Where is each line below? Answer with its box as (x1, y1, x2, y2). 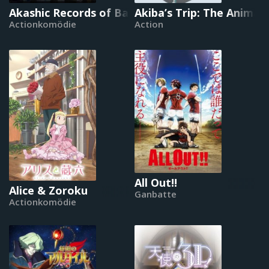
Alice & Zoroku (9, 183, 88, 198)
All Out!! (134, 175, 177, 190)
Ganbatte (134, 188, 177, 201)
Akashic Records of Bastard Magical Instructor (9, 5, 261, 20)
